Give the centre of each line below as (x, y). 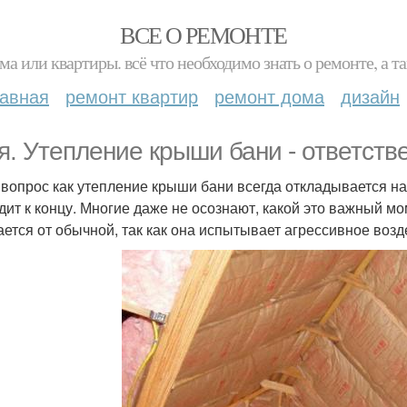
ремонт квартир (132, 96)
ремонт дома (269, 96)
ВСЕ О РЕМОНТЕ (203, 35)
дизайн (370, 96)
